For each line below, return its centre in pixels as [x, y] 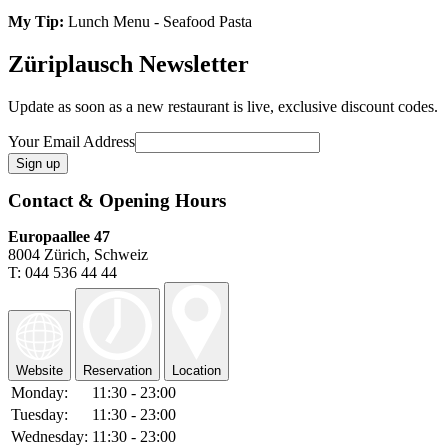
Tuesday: [39, 414]
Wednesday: [49, 436]
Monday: [39, 392]
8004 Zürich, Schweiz [78, 254]
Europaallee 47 [59, 236]
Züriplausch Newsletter [128, 64]
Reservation [117, 370]
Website [39, 370]
